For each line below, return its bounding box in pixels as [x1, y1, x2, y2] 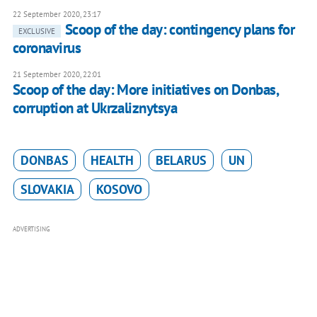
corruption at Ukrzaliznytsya [12, 98, 178, 118]
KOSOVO [96, 181, 142, 198]
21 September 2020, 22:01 [12, 69, 101, 80]
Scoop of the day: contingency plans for [64, 20, 295, 40]
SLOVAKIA [20, 181, 74, 198]
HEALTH [90, 152, 134, 169]
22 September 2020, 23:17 [12, 9, 101, 20]
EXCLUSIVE [18, 26, 55, 37]
